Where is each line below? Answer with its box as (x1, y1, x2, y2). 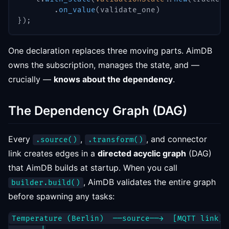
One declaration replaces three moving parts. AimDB (8, 45, 212, 56)
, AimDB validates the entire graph (83, 177, 216, 187)
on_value (59, 6, 96, 14)
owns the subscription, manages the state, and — (8, 60, 199, 70)
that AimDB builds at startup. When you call (8, 163, 177, 173)
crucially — (8, 74, 54, 84)
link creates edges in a (8, 148, 98, 158)
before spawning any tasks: (8, 191, 114, 201)
